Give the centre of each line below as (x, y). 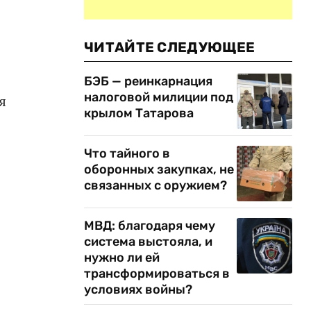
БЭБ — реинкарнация (148, 81)
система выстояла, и (148, 242)
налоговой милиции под (159, 97)
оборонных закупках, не (159, 169)
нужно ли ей (122, 258)
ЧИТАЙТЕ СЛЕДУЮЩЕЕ (170, 47)
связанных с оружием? (155, 185)
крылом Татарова (139, 113)
